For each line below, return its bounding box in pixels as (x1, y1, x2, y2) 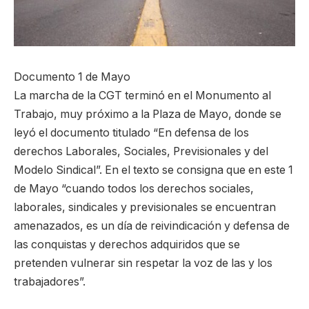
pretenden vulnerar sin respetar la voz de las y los (14, 256, 272, 270)
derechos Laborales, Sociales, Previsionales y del (14, 144, 268, 158)
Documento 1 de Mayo (14, 70, 130, 83)
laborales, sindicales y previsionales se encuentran (14, 200, 276, 214)
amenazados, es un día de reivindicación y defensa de (14, 219, 290, 232)
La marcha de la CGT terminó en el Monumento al (14, 88, 271, 102)
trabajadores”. (14, 275, 86, 288)
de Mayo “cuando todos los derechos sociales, (14, 181, 254, 195)
